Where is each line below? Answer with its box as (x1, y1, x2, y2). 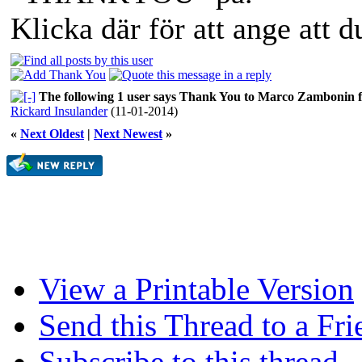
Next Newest (94, 127, 162, 141)
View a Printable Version (39, 271, 354, 306)
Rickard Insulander (11, 104, 107, 118)
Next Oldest (20, 127, 84, 141)
